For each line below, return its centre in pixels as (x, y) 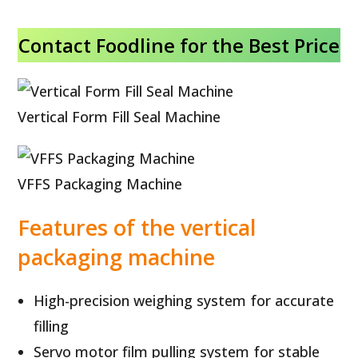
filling (52, 326)
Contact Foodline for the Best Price (179, 45)
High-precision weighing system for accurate (184, 300)
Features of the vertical (137, 227)
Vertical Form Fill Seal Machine (119, 116)
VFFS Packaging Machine (100, 183)
